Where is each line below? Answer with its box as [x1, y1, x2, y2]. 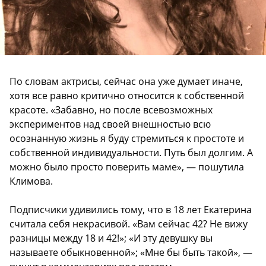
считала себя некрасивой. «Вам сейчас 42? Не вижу [9, 217, 248, 230]
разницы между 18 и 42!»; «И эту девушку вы [9, 231, 213, 245]
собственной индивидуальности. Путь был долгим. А [9, 145, 253, 159]
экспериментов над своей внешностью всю [9, 117, 211, 131]
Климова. [9, 174, 53, 188]
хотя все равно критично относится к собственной [9, 88, 244, 102]
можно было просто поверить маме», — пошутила [9, 160, 244, 173]
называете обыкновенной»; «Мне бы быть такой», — [9, 245, 252, 259]
